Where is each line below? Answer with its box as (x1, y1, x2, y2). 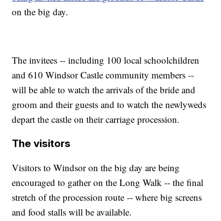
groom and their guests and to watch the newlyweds (12, 98, 207, 111)
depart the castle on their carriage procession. (12, 113, 180, 126)
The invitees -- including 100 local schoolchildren (12, 54, 200, 67)
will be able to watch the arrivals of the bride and (12, 83, 196, 96)
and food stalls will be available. (12, 206, 132, 219)
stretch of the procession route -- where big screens (12, 191, 202, 204)
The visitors (12, 137, 71, 150)
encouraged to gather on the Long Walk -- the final (12, 176, 204, 189)
